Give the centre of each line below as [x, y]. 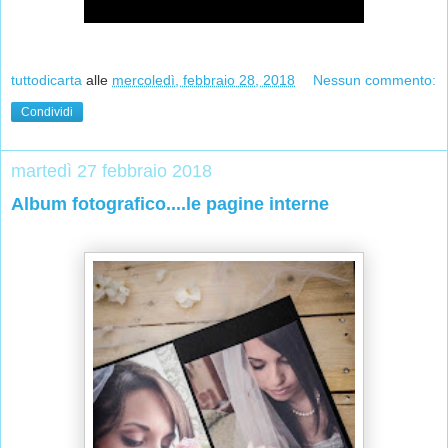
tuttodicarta [46, 80]
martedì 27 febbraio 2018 [111, 171]
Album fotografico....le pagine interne [170, 204]
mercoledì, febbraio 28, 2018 [203, 80]
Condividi [47, 112]
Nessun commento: [375, 80]
